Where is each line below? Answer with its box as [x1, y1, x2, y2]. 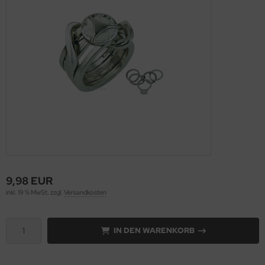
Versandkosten [64, 188, 106, 196]
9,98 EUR [6, 173, 53, 188]
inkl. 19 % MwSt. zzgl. [6, 188, 64, 196]
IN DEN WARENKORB [113, 225, 195, 235]
